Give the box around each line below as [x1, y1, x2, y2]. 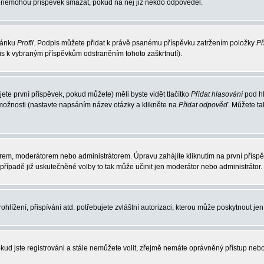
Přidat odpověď [179, 101, 228, 109]
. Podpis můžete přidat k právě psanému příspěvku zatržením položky [34, 39, 256, 47]
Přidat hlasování [191, 90, 243, 98]
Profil [17, 39, 34, 47]
